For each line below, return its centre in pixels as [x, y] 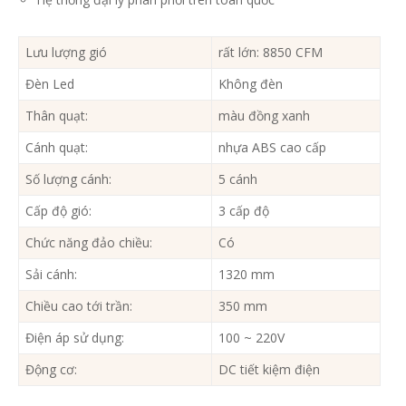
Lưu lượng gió [66, 53]
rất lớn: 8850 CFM [271, 53]
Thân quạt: [57, 116]
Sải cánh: [51, 275]
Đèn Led [50, 84]
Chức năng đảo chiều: [89, 243]
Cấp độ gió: [58, 211]
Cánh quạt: [57, 148]
